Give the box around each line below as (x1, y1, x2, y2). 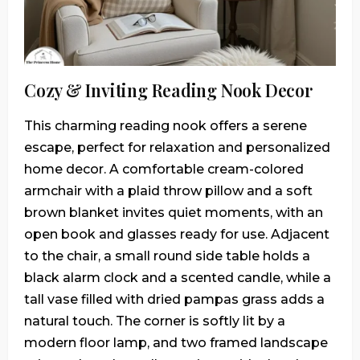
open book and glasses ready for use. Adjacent (24, 226, 329, 242)
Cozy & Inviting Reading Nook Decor (24, 78, 313, 101)
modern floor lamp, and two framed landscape (24, 334, 328, 350)
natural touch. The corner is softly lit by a (24, 313, 285, 329)
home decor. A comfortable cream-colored (24, 161, 304, 177)
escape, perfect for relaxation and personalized (24, 139, 330, 155)
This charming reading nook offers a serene (24, 117, 307, 133)
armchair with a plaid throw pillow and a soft (24, 182, 313, 198)
